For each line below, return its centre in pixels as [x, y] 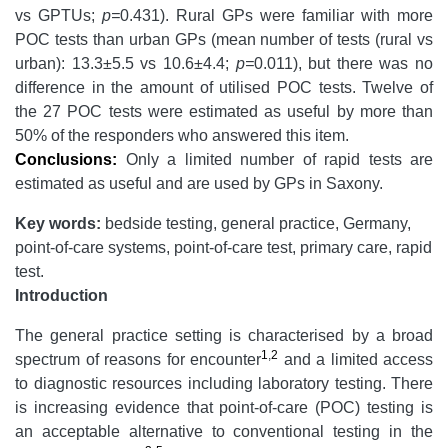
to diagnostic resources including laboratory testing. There [224, 384]
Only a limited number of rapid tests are [279, 160]
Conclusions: [66, 160]
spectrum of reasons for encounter [138, 360]
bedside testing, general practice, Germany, [256, 224]
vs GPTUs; [58, 16]
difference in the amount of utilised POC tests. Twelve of [224, 88]
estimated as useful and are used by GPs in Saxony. [199, 184]
